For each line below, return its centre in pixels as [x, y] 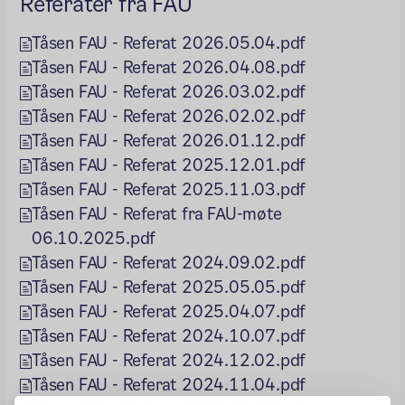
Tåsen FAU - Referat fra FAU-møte [157, 213]
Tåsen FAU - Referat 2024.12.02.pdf [169, 360]
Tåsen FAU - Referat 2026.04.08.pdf [169, 67]
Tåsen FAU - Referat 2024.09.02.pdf [169, 262]
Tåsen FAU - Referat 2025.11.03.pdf [169, 189]
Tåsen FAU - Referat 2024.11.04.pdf [169, 384]
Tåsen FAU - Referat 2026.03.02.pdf [169, 91]
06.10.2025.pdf [94, 238]
